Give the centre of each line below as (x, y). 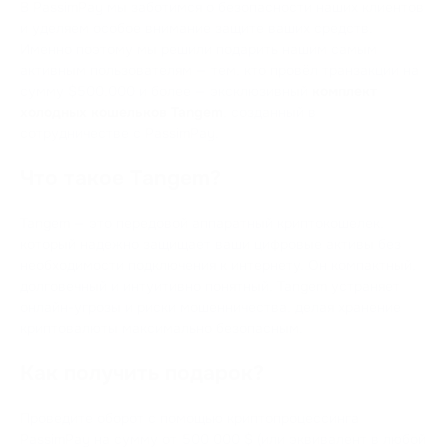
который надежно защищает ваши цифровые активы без (210, 243)
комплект (344, 90)
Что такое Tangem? (120, 177)
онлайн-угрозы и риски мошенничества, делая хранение (210, 306)
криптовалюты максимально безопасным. (161, 327)
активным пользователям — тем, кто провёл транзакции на (219, 69)
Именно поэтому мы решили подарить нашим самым (198, 48)
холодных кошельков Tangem (121, 111)
